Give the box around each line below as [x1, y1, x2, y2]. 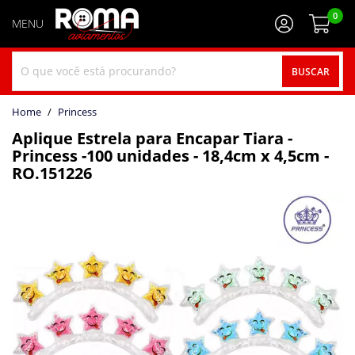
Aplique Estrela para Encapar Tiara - [12, 128, 292, 149]
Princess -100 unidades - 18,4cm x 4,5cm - [12, 145, 329, 166]
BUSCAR [292, 65, 330, 78]
